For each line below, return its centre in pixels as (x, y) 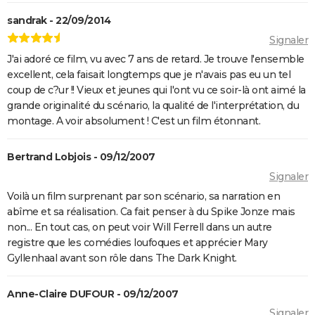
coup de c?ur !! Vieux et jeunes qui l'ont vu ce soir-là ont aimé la (156, 90)
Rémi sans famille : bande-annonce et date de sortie (163, 15)
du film (40, 32)
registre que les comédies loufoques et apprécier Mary (137, 242)
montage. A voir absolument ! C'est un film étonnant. (134, 121)
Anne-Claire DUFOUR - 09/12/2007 (93, 294)
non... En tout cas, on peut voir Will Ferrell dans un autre (140, 227)
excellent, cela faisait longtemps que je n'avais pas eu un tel (149, 75)
